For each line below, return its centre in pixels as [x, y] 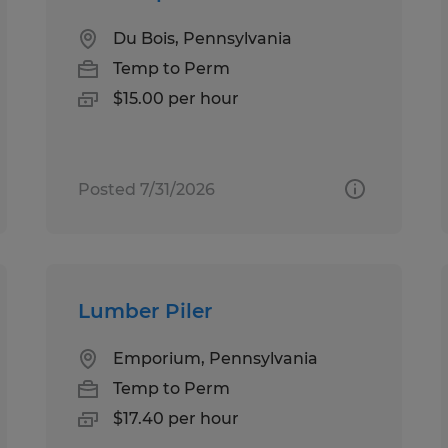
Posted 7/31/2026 [147, 189]
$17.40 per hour [176, 418]
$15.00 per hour [176, 98]
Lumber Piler [145, 310]
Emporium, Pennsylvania [216, 358]
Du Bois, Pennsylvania [203, 38]
